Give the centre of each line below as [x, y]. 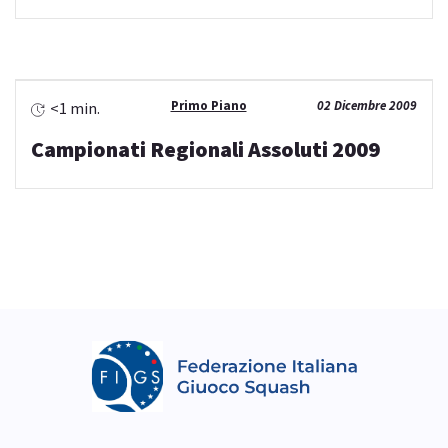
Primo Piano [208, 106]
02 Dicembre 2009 [367, 106]
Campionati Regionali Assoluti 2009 [205, 149]
